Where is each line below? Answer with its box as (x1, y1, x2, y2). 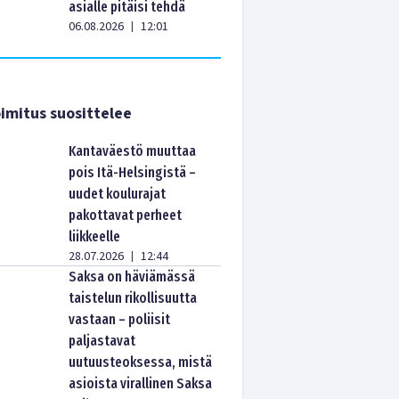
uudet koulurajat (69, 185, 167, 202)
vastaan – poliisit (69, 311, 171, 328)
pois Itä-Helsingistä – (69, 164, 197, 181)
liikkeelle (69, 228, 121, 245)
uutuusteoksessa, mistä (69, 354, 213, 370)
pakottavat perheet (69, 207, 183, 224)
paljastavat (69, 332, 136, 349)
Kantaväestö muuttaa (69, 142, 197, 159)
